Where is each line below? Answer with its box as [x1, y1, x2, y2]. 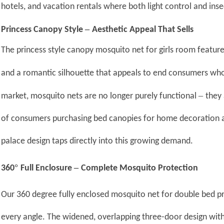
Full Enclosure [20, 163, 74, 173]
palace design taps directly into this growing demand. [1, 136, 193, 146]
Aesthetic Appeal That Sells [92, 25, 194, 35]
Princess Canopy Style [1, 25, 85, 35]
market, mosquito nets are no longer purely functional [1, 91, 199, 101]
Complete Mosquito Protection [81, 163, 198, 173]
